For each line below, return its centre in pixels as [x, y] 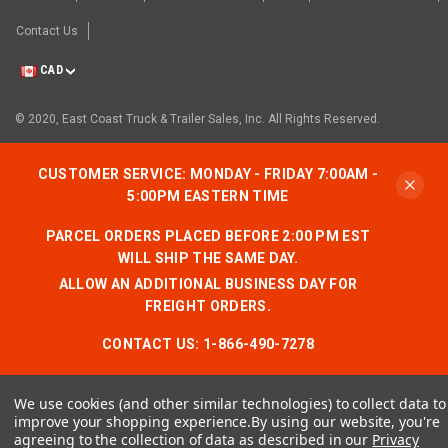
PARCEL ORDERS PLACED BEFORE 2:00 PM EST [208, 236]
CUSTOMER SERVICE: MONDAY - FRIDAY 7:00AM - [208, 174]
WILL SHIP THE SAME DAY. [208, 258]
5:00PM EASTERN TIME [208, 196]
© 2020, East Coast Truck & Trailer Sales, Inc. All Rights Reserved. [197, 119]
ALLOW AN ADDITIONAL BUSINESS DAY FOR [208, 284]
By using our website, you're [345, 421]
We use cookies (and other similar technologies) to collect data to [230, 403]
